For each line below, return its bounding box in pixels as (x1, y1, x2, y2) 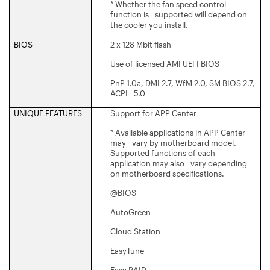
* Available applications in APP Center (110, 127, 245, 137)
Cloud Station (110, 226, 160, 236)
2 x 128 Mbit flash (110, 39, 171, 49)
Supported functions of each (110, 148, 215, 158)
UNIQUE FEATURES (14, 108, 82, 118)
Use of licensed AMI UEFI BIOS (110, 58, 219, 69)
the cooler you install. (110, 19, 188, 30)
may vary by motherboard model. (110, 137, 236, 148)
